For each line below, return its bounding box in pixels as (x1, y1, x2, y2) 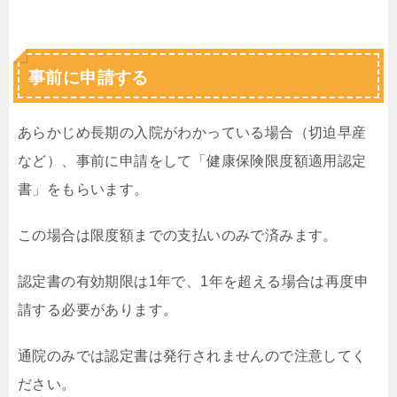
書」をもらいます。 (18, 182, 149, 197)
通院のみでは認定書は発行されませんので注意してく (18, 348, 367, 363)
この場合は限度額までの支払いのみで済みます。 (18, 228, 338, 243)
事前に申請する (28, 68, 149, 87)
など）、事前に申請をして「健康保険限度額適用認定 (18, 153, 367, 168)
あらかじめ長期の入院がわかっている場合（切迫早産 (18, 125, 367, 140)
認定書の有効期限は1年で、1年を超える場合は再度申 (18, 274, 369, 289)
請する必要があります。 (18, 302, 178, 317)
